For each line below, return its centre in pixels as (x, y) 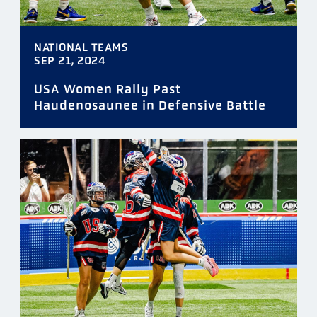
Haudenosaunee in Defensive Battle (150, 105)
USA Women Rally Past (108, 89)
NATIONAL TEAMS (81, 47)
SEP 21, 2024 (70, 60)
